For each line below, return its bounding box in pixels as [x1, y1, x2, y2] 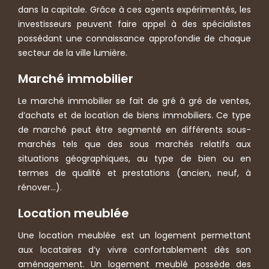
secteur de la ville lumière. [18, 46, 127, 59]
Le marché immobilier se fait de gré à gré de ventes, [18, 94, 251, 107]
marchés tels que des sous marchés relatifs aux [18, 138, 251, 150]
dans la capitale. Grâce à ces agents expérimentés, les [18, 3, 251, 16]
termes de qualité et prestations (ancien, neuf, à [18, 166, 251, 179]
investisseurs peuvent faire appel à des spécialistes [18, 17, 251, 30]
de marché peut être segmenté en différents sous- [18, 123, 251, 136]
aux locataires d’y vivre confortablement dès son [18, 243, 251, 256]
